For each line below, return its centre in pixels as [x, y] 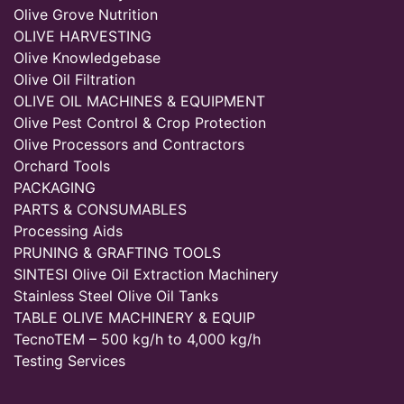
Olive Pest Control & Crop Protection [140, 123]
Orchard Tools [62, 166]
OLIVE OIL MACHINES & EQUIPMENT [139, 101]
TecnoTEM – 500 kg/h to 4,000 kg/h [137, 339]
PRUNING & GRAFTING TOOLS [117, 252]
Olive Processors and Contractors [129, 144]
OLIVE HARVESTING [83, 36]
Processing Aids [68, 231]
